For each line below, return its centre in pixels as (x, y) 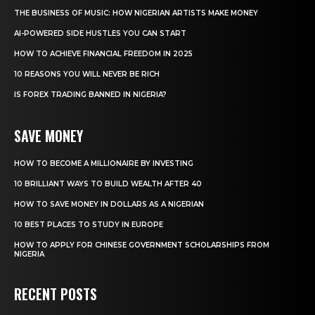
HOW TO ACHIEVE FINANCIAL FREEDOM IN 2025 (103, 53)
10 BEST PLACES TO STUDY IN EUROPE (89, 224)
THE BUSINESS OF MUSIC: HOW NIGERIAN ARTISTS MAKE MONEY (136, 13)
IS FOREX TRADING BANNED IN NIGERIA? (90, 94)
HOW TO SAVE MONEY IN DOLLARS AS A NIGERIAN (109, 204)
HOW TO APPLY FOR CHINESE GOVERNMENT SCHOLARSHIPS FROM (142, 245)
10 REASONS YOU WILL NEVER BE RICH (87, 74)
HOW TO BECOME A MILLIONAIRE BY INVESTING (104, 163)
